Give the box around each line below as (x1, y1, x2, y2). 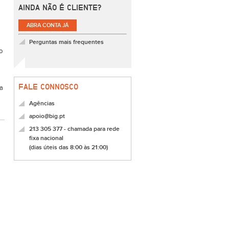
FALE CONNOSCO (18, 82, 78, 91)
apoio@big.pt (29, 112, 65, 120)
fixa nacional (29, 134, 63, 142)
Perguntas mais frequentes (29, 38, 104, 46)
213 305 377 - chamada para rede (29, 125, 120, 133)
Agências (29, 100, 55, 107)
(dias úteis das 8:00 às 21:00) (29, 144, 108, 151)
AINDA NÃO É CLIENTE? (18, 3, 101, 12)
